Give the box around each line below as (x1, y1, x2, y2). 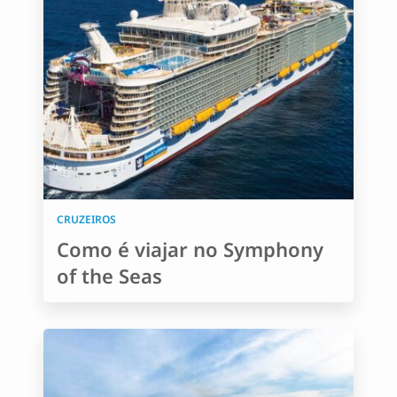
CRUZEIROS (57, 212, 116, 227)
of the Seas (57, 262, 162, 289)
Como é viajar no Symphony (57, 236, 323, 262)
